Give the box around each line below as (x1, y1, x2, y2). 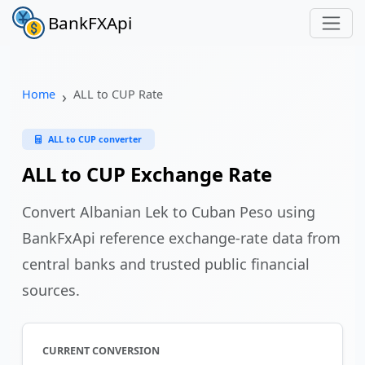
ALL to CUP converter (48, 133, 142, 145)
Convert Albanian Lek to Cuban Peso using (22, 202, 315, 222)
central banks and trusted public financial (22, 254, 310, 274)
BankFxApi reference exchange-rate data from (22, 228, 341, 248)
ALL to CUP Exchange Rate (22, 161, 272, 187)
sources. (22, 280, 80, 300)
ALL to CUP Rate (73, 86, 163, 102)
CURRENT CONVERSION (42, 344, 160, 358)
